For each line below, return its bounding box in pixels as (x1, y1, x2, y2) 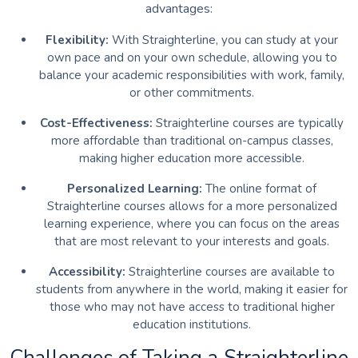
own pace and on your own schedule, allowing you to (46, 50, 337, 66)
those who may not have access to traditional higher (49, 299, 335, 316)
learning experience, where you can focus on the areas (44, 216, 340, 233)
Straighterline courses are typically (156, 115, 344, 132)
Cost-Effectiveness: (40, 115, 156, 132)
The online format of (202, 181, 316, 197)
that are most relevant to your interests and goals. (54, 233, 329, 250)
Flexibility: (46, 32, 112, 49)
